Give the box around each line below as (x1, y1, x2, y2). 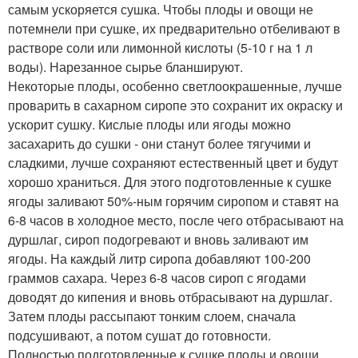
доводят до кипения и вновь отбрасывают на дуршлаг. (8, 288, 332, 307)
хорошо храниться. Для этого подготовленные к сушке (8, 173, 332, 192)
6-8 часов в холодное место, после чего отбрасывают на (8, 211, 344, 230)
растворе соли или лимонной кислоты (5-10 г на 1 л (8, 38, 312, 58)
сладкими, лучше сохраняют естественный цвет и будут (8, 153, 338, 173)
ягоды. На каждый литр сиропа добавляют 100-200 (8, 249, 311, 268)
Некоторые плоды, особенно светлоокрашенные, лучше (8, 77, 342, 96)
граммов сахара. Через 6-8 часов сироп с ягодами (8, 268, 306, 288)
